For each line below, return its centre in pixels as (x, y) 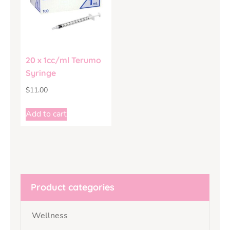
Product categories (73, 187)
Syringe (41, 73)
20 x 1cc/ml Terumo (63, 60)
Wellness (50, 216)
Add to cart (46, 114)
